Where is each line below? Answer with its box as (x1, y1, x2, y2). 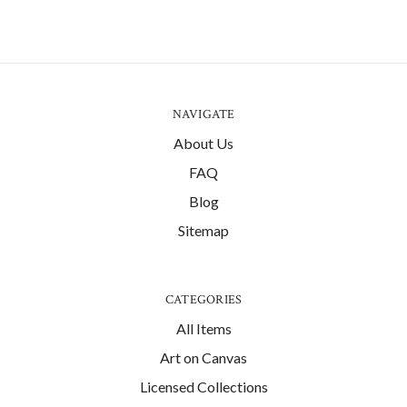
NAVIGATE (172, 105, 235, 123)
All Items (175, 319, 232, 337)
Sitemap (178, 221, 229, 239)
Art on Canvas (160, 348, 247, 366)
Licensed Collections (139, 377, 268, 395)
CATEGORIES (164, 291, 243, 308)
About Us (174, 134, 233, 152)
